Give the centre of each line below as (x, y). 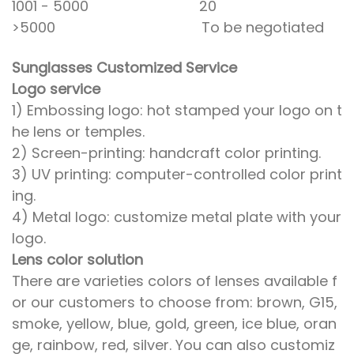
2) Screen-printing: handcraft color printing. (166, 153)
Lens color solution (77, 260)
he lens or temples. (78, 132)
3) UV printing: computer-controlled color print (177, 175)
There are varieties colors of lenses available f (175, 281)
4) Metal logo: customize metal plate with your (177, 217)
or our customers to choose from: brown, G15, (175, 303)
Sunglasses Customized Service (124, 68)
